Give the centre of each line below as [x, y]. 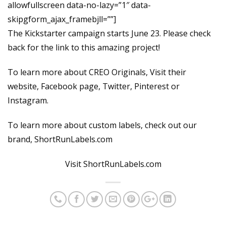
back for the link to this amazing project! [84, 48]
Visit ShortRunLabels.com [113, 164]
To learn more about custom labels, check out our [102, 125]
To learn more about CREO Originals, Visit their [97, 72]
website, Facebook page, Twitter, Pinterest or [94, 87]
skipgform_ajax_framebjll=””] [62, 19]
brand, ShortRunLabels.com [60, 139]
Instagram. [28, 101]
